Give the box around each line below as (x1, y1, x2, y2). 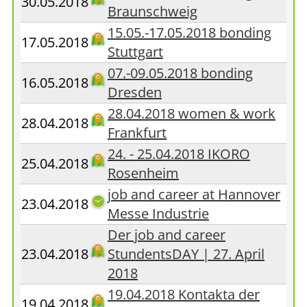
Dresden (108, 83, 162, 101)
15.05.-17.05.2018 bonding (108, 23, 271, 42)
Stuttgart (108, 42, 163, 61)
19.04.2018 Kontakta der (108, 285, 260, 304)
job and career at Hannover (108, 185, 280, 204)
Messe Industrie (108, 204, 209, 223)
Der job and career (108, 225, 225, 244)
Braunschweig (108, 2, 197, 21)
